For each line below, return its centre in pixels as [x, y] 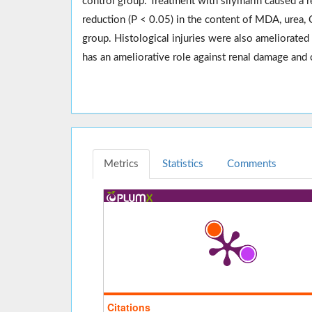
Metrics [121, 164]
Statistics [183, 164]
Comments [252, 164]
